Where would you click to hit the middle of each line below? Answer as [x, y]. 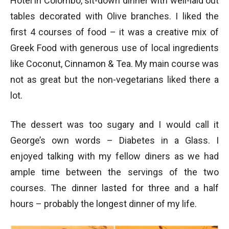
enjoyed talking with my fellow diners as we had [114, 156]
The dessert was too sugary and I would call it [114, 124]
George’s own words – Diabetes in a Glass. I [114, 140]
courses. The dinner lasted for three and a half [114, 188]
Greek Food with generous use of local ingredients [114, 48]
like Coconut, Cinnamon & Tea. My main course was [114, 63]
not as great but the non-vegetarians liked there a [114, 79]
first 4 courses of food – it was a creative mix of [114, 32]
